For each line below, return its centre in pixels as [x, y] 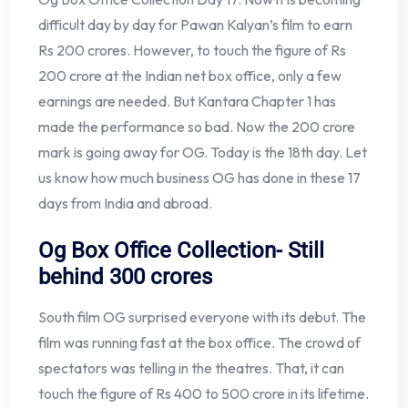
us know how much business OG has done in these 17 [199, 178]
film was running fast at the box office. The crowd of [199, 343]
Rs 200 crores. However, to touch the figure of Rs [192, 51]
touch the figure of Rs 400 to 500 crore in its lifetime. [204, 394]
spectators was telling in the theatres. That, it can [191, 368]
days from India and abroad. [125, 204]
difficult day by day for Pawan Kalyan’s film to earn [195, 25]
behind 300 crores [125, 277]
